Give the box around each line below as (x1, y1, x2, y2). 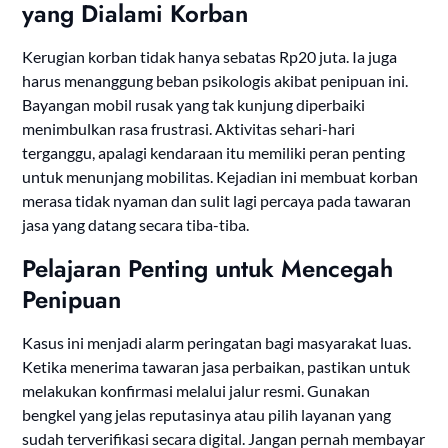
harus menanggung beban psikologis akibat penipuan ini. (22, 71, 409, 91)
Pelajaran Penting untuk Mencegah (22, 251, 394, 287)
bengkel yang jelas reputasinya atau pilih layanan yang (22, 405, 392, 425)
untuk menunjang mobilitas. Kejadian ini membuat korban (22, 167, 419, 187)
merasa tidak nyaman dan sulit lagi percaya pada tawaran (22, 191, 412, 211)
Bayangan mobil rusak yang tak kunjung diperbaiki (22, 95, 366, 115)
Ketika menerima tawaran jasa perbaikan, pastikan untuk (22, 357, 411, 377)
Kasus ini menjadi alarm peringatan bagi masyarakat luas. (22, 333, 412, 353)
